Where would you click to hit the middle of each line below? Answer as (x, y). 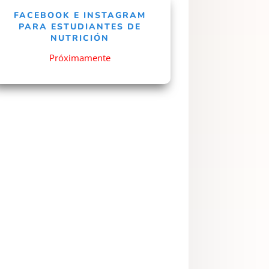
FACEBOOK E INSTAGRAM (80, 15)
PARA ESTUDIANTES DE (80, 26)
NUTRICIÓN (80, 38)
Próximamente (80, 57)
